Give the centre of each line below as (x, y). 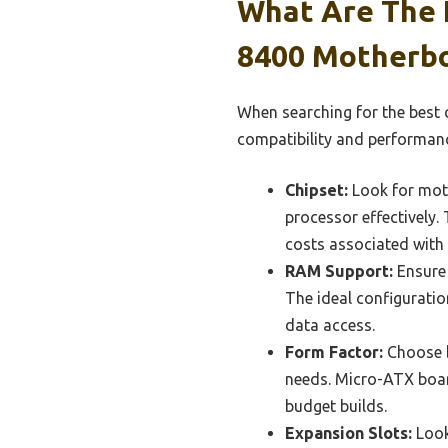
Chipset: (316, 189)
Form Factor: (334, 351)
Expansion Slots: (348, 432)
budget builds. (336, 405)
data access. (330, 324)
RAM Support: (339, 270)
